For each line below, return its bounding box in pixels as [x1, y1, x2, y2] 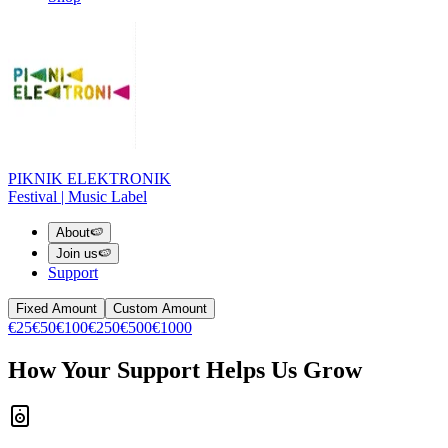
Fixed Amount [16, 301, 97, 316]
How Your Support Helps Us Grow [8, 356, 362, 383]
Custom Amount [113, 301, 207, 316]
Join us [56, 246, 98, 261]
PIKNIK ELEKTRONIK [8, 170, 171, 187]
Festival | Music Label [8, 188, 147, 205]
